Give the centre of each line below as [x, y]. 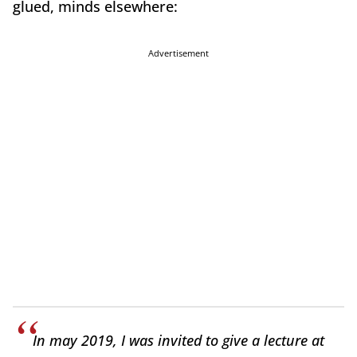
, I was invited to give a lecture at [219, 341]
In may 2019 [73, 341]
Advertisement [178, 53]
